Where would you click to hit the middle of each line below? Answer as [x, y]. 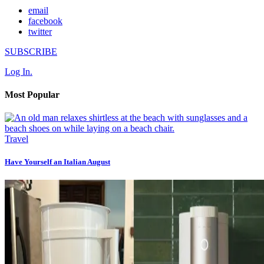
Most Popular [32, 94]
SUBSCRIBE [31, 51]
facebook [45, 21]
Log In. [19, 71]
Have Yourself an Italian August [57, 162]
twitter [40, 31]
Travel [16, 139]
